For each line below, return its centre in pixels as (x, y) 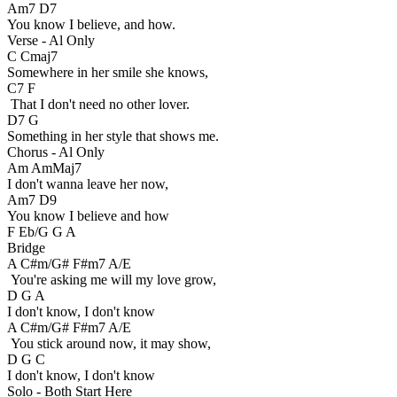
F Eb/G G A (42, 232)
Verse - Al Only (51, 41)
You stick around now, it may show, (109, 344)
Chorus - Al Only (56, 152)
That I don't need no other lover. (98, 105)
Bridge (26, 248)
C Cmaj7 (32, 57)
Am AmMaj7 (44, 168)
